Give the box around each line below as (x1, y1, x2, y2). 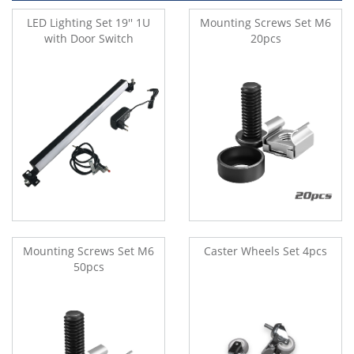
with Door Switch (43, 30, 134, 46)
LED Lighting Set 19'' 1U (27, 14, 150, 30)
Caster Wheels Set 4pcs (204, 243, 327, 258)
